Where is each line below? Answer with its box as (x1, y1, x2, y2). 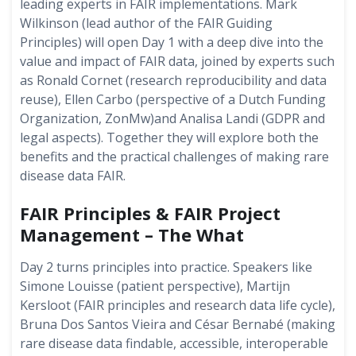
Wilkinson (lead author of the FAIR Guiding (20, 14, 273, 32)
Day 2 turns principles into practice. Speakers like (20, 258, 312, 276)
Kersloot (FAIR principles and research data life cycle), (20, 296, 335, 314)
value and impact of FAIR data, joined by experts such (20, 52, 335, 70)
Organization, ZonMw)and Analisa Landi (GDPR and (20, 110, 325, 127)
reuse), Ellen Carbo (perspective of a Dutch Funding (20, 91, 326, 108)
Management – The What (20, 222, 244, 246)
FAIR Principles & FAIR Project (20, 201, 281, 225)
